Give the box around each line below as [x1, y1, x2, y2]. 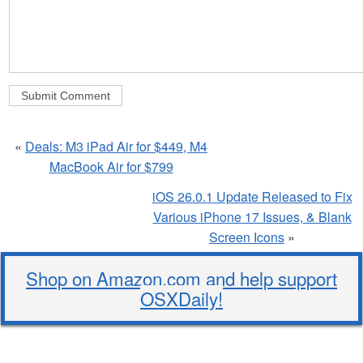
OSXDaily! [140, 284, 223, 311]
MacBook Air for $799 [49, 156, 173, 176]
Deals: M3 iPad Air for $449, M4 [25, 136, 207, 156]
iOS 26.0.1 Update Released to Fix [152, 186, 352, 206]
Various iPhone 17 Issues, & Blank [152, 207, 352, 226]
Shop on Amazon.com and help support [26, 264, 337, 291]
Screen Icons [209, 227, 284, 246]
